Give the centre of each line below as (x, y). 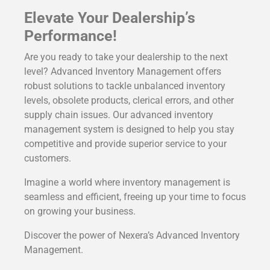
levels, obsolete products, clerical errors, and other (129, 101)
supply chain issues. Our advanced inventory (119, 115)
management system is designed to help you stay (129, 130)
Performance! (71, 36)
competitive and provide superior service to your (125, 144)
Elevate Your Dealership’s (110, 18)
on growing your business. (80, 212)
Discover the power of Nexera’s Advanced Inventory (132, 236)
